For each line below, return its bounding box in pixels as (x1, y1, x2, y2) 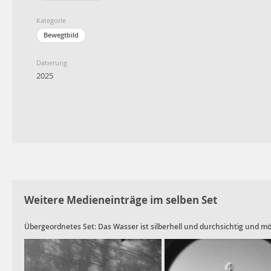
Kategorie (36, 15, 66, 25)
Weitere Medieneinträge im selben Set (24, 193, 217, 207)
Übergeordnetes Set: (24, 221, 96, 232)
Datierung (36, 57, 67, 67)
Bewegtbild (44, 30, 79, 40)
